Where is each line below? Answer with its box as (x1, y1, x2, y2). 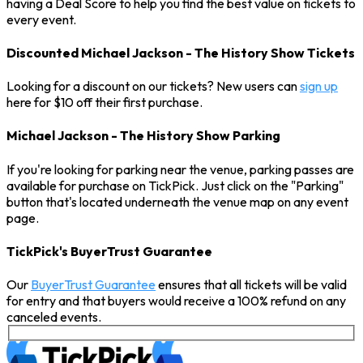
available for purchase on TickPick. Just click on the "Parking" (6, 177, 344, 194)
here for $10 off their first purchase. (6, 94, 203, 111)
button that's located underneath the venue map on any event (6, 193, 348, 210)
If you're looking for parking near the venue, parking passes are (6, 160, 354, 177)
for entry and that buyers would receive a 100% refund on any (6, 293, 346, 310)
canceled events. (6, 309, 101, 326)
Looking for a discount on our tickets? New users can (6, 78, 300, 95)
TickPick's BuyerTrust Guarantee (6, 242, 212, 259)
